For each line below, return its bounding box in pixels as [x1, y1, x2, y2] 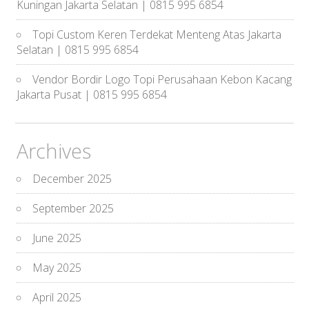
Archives [17, 137, 92, 164]
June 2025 [32, 230, 82, 246]
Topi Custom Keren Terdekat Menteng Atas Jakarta [32, 26, 282, 42]
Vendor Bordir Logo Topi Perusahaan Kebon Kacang [32, 71, 292, 87]
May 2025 [32, 259, 82, 275]
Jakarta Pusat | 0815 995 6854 [17, 86, 168, 102]
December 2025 [32, 170, 112, 186]
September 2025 [32, 200, 114, 216]
